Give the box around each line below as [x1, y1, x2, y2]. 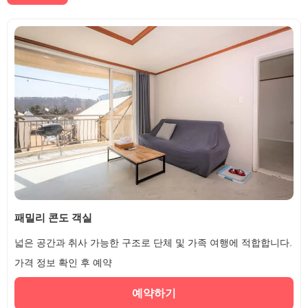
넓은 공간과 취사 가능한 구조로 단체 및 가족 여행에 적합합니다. [14, 236, 292, 248]
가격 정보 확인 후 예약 [14, 256, 112, 268]
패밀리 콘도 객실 [14, 212, 92, 224]
